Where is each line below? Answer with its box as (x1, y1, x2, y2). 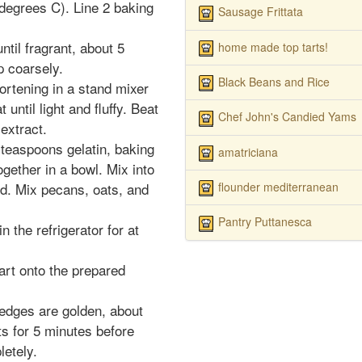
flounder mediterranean (217, 178, 339, 195)
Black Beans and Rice (217, 73, 330, 90)
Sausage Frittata (217, 3, 303, 20)
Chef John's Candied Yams (217, 108, 356, 125)
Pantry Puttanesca (217, 213, 312, 230)
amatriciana (217, 143, 278, 160)
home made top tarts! (217, 38, 328, 55)
